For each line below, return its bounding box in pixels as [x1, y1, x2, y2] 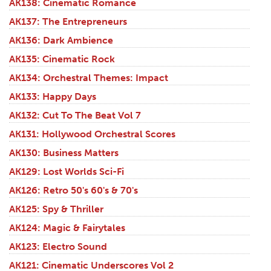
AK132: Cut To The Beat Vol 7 [9, 109, 141, 122]
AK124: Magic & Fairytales [9, 222, 125, 234]
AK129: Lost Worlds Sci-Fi [9, 166, 124, 178]
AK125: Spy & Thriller [9, 203, 103, 215]
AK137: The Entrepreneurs [9, 16, 127, 28]
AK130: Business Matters [9, 147, 119, 159]
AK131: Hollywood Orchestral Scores [9, 128, 175, 140]
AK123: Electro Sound [9, 241, 107, 253]
